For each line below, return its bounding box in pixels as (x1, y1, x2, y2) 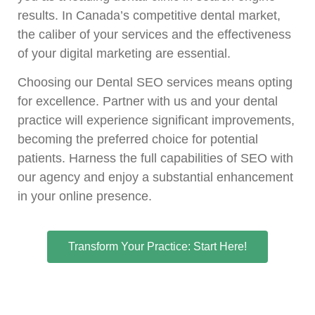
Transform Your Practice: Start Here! (68, 240, 247, 252)
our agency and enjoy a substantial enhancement (18, 170, 293, 185)
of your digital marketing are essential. (18, 46, 231, 60)
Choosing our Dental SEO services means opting (18, 75, 292, 90)
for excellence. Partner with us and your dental (18, 94, 278, 109)
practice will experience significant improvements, (18, 113, 295, 128)
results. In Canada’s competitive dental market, (18, 8, 281, 22)
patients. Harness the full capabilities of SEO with (18, 151, 293, 166)
